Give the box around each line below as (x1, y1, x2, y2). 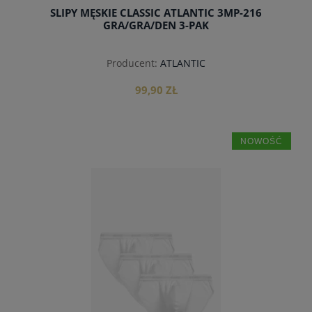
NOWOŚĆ (240, 136, 283, 146)
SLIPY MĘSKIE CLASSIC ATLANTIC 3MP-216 (50, 5, 262, 20)
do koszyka (128, 171, 184, 185)
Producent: (107, 56, 157, 70)
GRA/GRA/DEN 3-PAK (103, 17, 209, 33)
